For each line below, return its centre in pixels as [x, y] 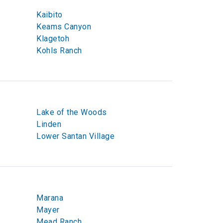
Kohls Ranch [59, 51]
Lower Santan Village [75, 136]
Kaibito [50, 15]
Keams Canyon [64, 27]
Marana [50, 198]
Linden [49, 124]
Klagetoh [53, 39]
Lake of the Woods [72, 112]
